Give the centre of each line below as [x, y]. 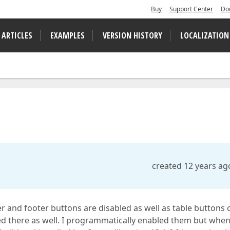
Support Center [191, 9]
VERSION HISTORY [132, 35]
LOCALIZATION [205, 35]
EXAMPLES [68, 35]
